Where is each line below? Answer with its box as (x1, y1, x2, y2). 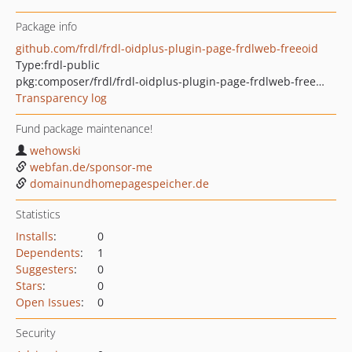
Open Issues (16, 295, 81, 310)
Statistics (16, 207, 60, 222)
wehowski (30, 143, 81, 158)
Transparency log (16, 90, 107, 105)
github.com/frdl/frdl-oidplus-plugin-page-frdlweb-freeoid (16, 41, 318, 56)
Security (16, 325, 55, 340)
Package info (16, 19, 77, 34)
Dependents (16, 245, 80, 260)
